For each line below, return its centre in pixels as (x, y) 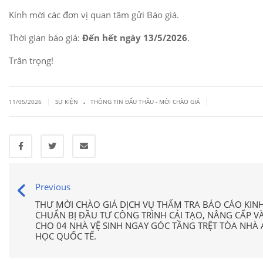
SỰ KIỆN (67, 102)
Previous (53, 187)
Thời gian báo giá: (45, 38)
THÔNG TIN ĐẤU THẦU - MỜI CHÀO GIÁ (145, 102)
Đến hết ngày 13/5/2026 (135, 38)
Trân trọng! (31, 60)
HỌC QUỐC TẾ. (66, 236)
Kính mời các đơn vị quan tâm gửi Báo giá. (94, 15)
